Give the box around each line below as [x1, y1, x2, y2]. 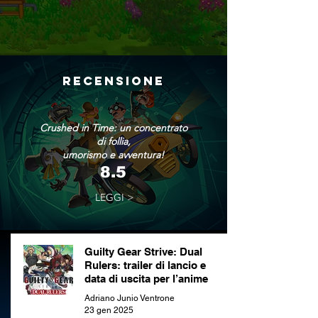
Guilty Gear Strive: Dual [84, 246, 202, 258]
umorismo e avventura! [62, 148, 164, 161]
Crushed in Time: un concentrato [39, 121, 187, 134]
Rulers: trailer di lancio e [84, 259, 206, 271]
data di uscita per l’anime [84, 273, 208, 285]
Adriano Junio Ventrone [84, 293, 175, 303]
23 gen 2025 [84, 305, 133, 315]
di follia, [96, 135, 131, 148]
